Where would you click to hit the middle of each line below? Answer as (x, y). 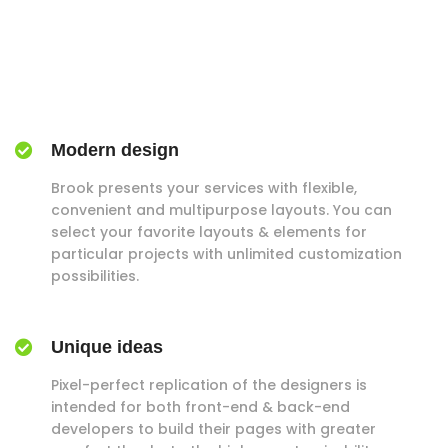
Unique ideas (107, 347)
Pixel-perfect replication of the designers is (209, 385)
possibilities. (95, 276)
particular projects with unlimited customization (226, 254)
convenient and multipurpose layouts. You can (221, 210)
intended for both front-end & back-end (200, 407)
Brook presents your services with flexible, (204, 188)
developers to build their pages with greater (213, 429)
